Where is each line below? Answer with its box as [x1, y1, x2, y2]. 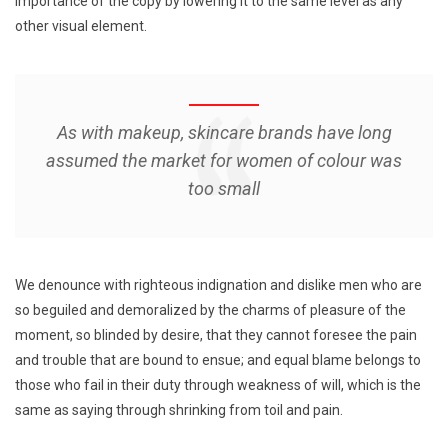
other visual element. [15, 17, 147, 34]
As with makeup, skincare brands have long [56, 121, 392, 143]
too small [188, 177, 260, 199]
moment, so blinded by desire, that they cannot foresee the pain [15, 326, 417, 343]
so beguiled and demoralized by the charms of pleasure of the [15, 301, 406, 318]
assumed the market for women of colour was [46, 149, 402, 171]
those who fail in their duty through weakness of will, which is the [15, 376, 421, 393]
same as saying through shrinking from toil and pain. [15, 401, 343, 418]
